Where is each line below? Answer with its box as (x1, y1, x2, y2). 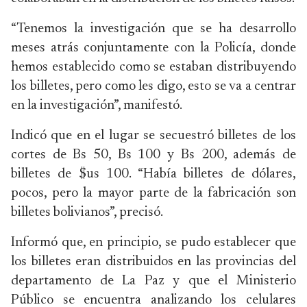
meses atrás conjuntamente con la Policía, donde (11, 41, 296, 55)
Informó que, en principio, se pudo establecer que (11, 236, 296, 249)
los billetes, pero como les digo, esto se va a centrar (11, 79, 296, 93)
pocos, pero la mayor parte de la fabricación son (11, 186, 296, 200)
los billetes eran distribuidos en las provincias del (11, 255, 296, 269)
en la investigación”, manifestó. (11, 99, 182, 112)
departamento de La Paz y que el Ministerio (11, 274, 296, 288)
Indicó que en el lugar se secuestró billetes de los (11, 129, 296, 143)
